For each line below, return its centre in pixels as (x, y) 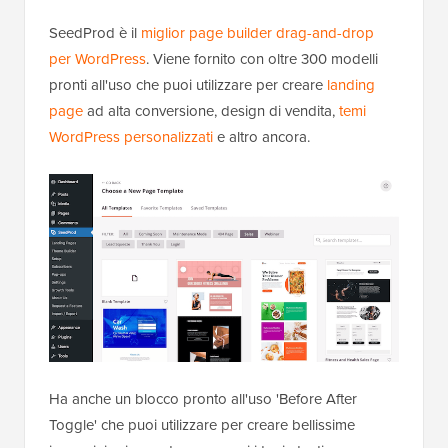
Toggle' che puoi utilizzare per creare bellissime (202, 425)
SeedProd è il (95, 32)
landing (351, 84)
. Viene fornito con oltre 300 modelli (262, 58)
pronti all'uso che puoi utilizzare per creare (188, 84)
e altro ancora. (261, 136)
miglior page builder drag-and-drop (257, 32)
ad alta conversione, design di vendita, (211, 110)
